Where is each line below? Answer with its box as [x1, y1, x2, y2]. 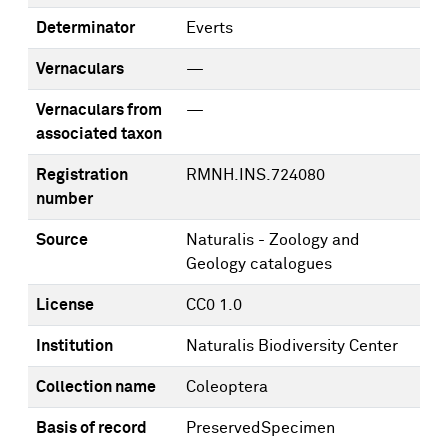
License [36, 297, 94, 313]
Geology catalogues [186, 256, 332, 272]
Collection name [36, 379, 156, 395]
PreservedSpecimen [186, 420, 335, 436]
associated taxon [36, 126, 162, 142]
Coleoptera [186, 379, 268, 395]
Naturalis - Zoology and [186, 232, 360, 248]
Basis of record [36, 420, 147, 436]
